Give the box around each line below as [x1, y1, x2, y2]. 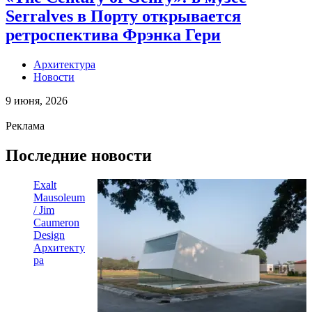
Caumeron [33, 216, 79, 228]
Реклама [6, 120, 45, 132]
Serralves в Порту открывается [6, 7, 241, 26]
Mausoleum [33, 191, 85, 203]
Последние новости [6, 146, 152, 164]
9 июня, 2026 [6, 95, 68, 107]
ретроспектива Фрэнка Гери [6, 26, 221, 45]
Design [33, 228, 65, 241]
